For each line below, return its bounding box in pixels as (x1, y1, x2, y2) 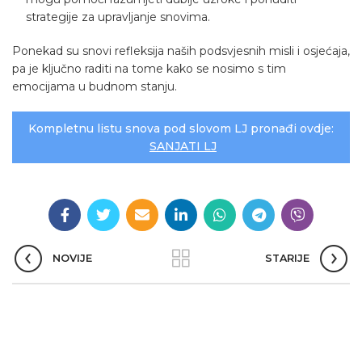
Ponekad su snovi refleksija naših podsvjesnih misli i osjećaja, (12, 44, 350, 59)
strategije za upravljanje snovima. (26, 10, 210, 25)
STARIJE (264, 252, 309, 265)
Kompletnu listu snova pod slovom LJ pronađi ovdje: (28, 121, 334, 137)
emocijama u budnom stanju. (12, 79, 177, 95)
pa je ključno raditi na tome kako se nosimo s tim (12, 61, 286, 77)
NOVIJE (53, 252, 92, 265)
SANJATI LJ (149, 139, 217, 154)
